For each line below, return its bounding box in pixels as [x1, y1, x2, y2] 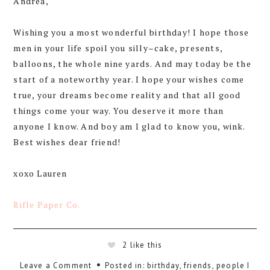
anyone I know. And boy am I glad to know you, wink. [13, 120, 245, 132]
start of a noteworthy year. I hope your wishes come [13, 73, 245, 85]
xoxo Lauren [13, 167, 67, 179]
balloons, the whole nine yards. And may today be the [13, 57, 251, 69]
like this [130, 239, 163, 250]
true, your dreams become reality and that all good [13, 89, 241, 101]
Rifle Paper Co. [13, 198, 83, 210]
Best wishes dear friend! [13, 136, 121, 148]
